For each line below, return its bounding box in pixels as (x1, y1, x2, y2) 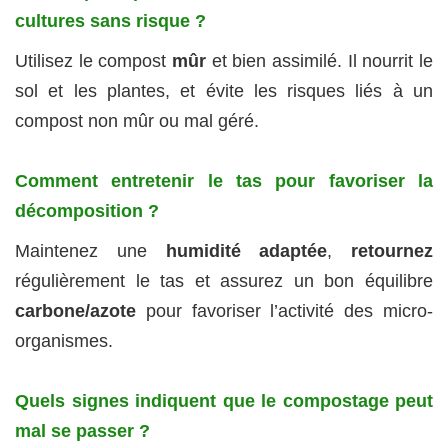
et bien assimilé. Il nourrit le (206, 51, 433, 72)
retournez (351, 241, 433, 262)
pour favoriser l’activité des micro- (136, 301, 433, 322)
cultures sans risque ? (15, 11, 206, 32)
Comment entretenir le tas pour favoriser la (15, 171, 433, 192)
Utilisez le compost (15, 51, 172, 72)
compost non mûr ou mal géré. (15, 111, 259, 132)
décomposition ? (15, 201, 159, 222)
